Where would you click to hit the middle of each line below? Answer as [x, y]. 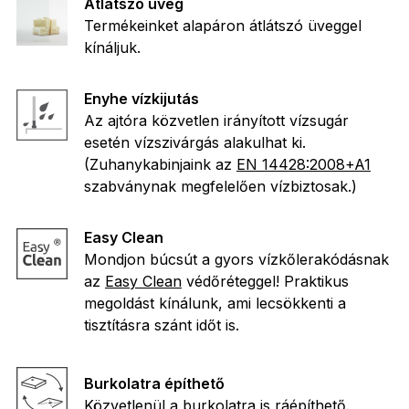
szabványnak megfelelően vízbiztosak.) [220, 187]
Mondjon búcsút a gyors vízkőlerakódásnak [236, 260]
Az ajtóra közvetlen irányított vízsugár [216, 121]
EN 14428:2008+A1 [304, 165]
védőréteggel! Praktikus [265, 282]
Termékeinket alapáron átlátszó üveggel [223, 26]
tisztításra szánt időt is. [162, 325]
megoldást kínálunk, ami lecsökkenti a [215, 304]
